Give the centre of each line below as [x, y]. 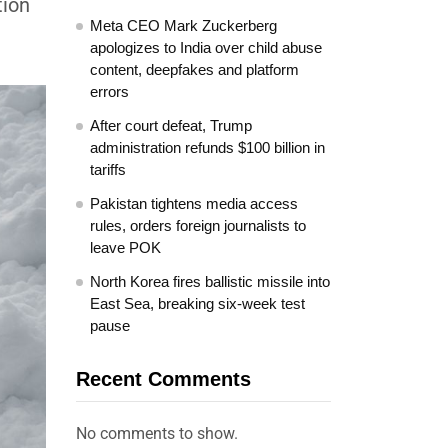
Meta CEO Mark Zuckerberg [183, 25]
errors [109, 91]
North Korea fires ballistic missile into [210, 281]
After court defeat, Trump [171, 125]
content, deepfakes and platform [194, 69]
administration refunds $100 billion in [207, 147]
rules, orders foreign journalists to [198, 225]
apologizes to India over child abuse [206, 47]
